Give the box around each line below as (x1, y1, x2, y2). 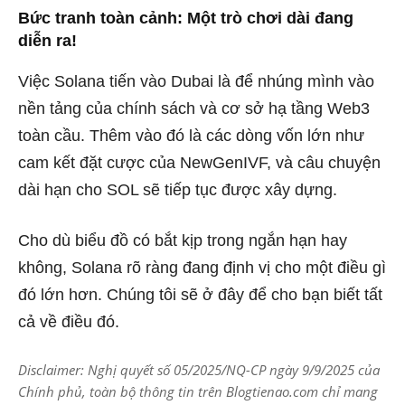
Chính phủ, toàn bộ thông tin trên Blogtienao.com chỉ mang (18, 381, 378, 400)
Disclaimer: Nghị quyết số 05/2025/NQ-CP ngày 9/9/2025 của (18, 360, 380, 379)
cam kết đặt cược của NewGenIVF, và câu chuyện (18, 153, 381, 172)
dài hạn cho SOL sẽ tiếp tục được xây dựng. (18, 180, 337, 199)
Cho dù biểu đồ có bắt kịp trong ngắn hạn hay (18, 231, 347, 250)
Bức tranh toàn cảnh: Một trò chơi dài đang (18, 8, 353, 27)
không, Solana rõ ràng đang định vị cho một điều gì (18, 258, 386, 277)
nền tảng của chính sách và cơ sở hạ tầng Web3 (18, 99, 370, 118)
